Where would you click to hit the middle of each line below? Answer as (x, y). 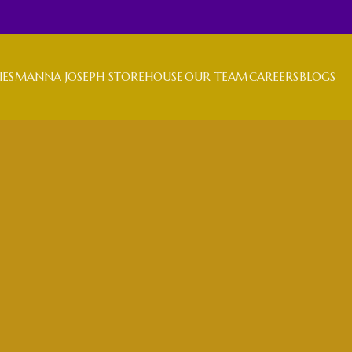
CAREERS (273, 77)
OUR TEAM (216, 77)
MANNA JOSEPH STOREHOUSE (99, 77)
